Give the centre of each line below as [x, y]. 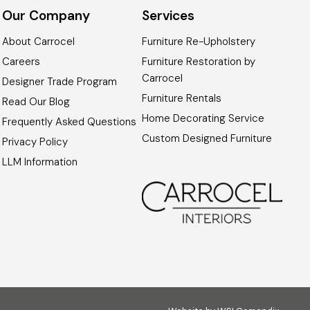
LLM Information [40, 162]
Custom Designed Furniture [207, 139]
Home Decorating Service [203, 119]
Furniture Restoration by [199, 62]
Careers [21, 62]
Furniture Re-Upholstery [199, 42]
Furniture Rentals [182, 99]
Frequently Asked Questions [70, 122]
